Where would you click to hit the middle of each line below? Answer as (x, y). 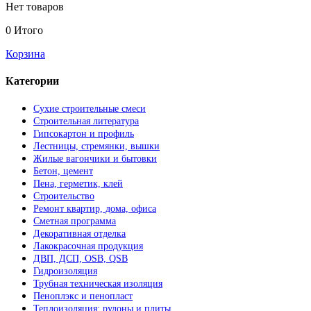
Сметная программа (75, 221)
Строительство (64, 196)
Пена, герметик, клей (78, 184)
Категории (32, 81)
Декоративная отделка (79, 234)
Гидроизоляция (65, 271)
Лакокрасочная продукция (88, 246)
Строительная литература (86, 121)
